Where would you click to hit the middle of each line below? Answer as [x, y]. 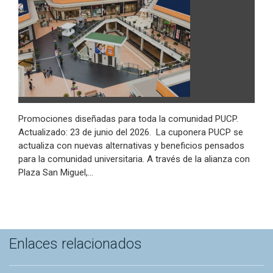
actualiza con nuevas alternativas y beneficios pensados [131, 146]
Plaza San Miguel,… [56, 172]
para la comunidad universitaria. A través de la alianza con [134, 159]
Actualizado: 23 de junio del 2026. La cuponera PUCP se [131, 132]
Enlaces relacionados [76, 243]
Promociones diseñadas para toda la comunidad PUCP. [128, 119]
